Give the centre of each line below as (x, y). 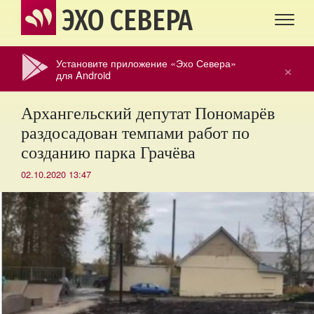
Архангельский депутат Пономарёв (148, 113)
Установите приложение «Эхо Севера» (146, 63)
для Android (83, 75)
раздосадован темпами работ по (135, 132)
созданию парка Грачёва (108, 152)
